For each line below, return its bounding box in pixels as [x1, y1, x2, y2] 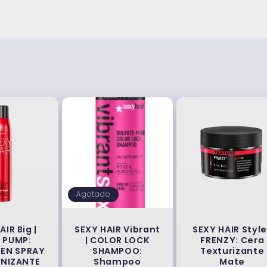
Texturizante [200, 245, 265, 257]
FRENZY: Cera [200, 234, 265, 247]
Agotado [76, 189, 110, 200]
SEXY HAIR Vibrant [74, 223, 161, 236]
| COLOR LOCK [85, 234, 150, 247]
